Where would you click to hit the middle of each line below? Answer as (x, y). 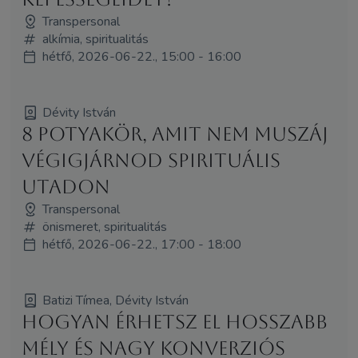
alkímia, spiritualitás (95, 39)
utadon (66, 187)
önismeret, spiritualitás (104, 227)
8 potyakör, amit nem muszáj (175, 134)
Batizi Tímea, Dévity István (115, 300)
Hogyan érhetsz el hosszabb (174, 322)
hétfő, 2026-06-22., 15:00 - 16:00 (141, 56)
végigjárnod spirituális (151, 160)
